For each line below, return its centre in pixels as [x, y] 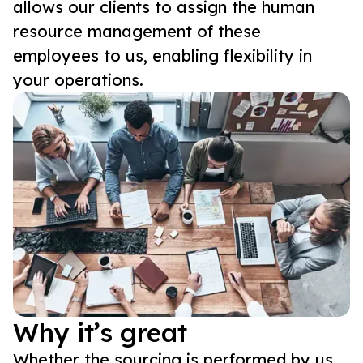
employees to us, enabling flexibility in [162, 55]
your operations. [78, 79]
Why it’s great [100, 333]
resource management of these [137, 31]
